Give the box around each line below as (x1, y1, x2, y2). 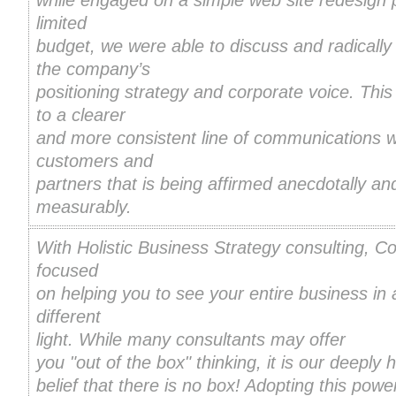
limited (36, 13, 87, 34)
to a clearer (36, 105, 126, 126)
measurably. (36, 197, 132, 217)
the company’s (36, 59, 150, 80)
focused (36, 261, 98, 281)
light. (36, 330, 79, 350)
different (36, 307, 101, 327)
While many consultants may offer (79, 330, 346, 350)
